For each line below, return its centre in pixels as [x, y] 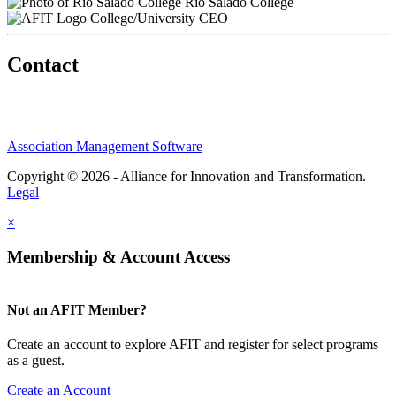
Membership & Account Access [118, 256]
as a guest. [36, 360]
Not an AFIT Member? [77, 309]
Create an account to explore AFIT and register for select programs [193, 344]
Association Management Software [105, 146]
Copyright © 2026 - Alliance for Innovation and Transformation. [187, 176]
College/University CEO [159, 18]
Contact [43, 64]
